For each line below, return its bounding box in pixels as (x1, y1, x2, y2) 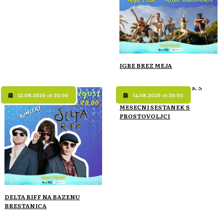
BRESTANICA (4, 201, 47, 211)
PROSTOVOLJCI (119, 111, 170, 120)
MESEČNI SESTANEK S (119, 102, 190, 111)
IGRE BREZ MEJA (119, 60, 172, 70)
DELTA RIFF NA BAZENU (4, 192, 80, 202)
